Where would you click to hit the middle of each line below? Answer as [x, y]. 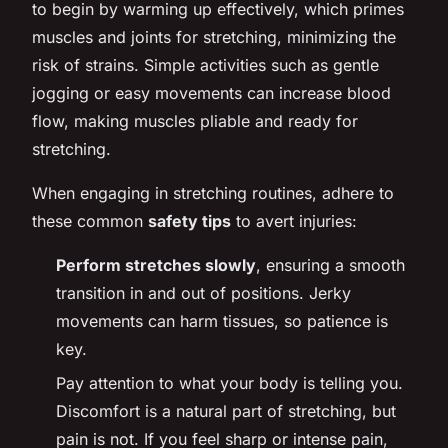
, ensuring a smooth [330, 264]
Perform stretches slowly [156, 264]
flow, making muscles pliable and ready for [195, 120]
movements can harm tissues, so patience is [222, 320]
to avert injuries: [294, 220]
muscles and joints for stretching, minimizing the [214, 36]
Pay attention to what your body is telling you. [229, 383]
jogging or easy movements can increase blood [211, 92]
